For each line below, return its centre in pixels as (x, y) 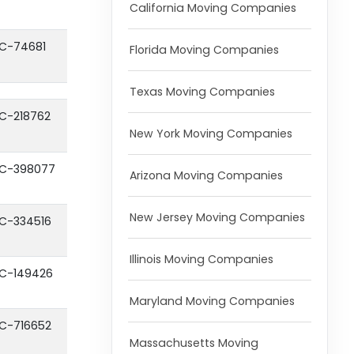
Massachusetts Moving (194, 343)
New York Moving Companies (211, 134)
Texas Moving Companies (202, 92)
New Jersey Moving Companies (217, 218)
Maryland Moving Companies (212, 301)
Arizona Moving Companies (206, 176)
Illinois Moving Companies (201, 260)
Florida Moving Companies (204, 50)
